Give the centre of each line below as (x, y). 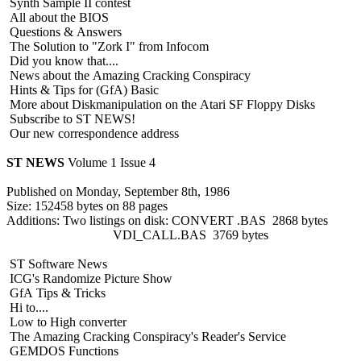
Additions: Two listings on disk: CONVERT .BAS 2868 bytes (167, 220)
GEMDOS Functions (62, 351)
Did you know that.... (62, 60)
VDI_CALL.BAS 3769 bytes (137, 234)
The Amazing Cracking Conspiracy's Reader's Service (146, 336)
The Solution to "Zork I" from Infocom (108, 46)
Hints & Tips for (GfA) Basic (83, 89)
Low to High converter (66, 322)
